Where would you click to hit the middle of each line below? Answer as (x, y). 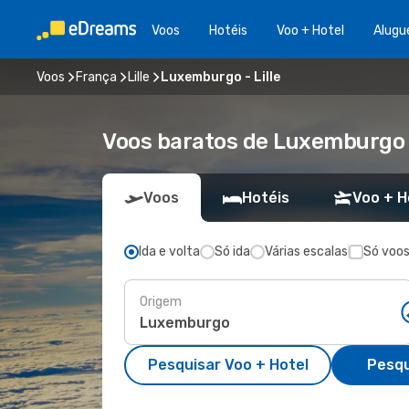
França (96, 77)
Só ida (232, 252)
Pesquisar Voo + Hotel (228, 365)
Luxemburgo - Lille (220, 77)
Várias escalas (306, 252)
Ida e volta (169, 252)
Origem (161, 301)
